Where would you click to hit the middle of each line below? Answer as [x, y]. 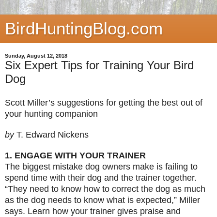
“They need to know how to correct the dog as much [105, 189]
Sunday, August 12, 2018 [36, 56]
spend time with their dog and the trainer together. [101, 178]
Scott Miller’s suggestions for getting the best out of [104, 102]
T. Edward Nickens [54, 134]
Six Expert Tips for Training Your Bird [99, 65]
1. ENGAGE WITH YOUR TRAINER [75, 155]
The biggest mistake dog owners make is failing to [101, 166]
